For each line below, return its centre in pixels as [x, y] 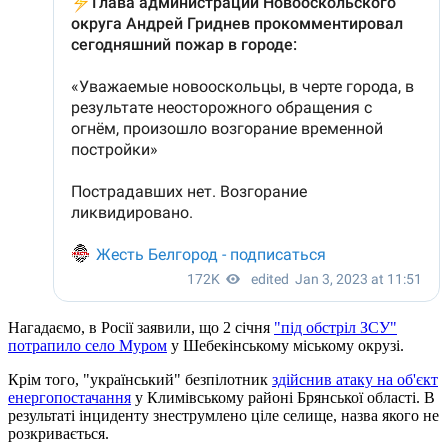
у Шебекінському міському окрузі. [285, 345]
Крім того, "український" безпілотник [140, 379]
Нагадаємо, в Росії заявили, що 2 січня [141, 327]
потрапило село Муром [87, 345]
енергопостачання [69, 397]
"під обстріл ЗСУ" [335, 327]
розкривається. [58, 433]
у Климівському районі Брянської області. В [283, 397]
